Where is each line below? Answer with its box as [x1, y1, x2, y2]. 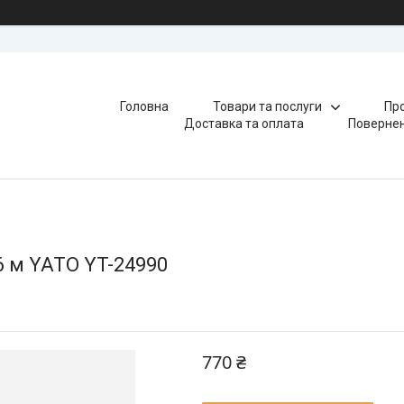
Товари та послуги [212, 99, 322, 114]
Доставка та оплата [184, 116, 305, 131]
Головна [119, 99, 169, 114]
